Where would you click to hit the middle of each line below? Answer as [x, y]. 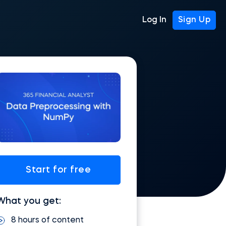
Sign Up [194, 20]
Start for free [59, 170]
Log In [155, 20]
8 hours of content [47, 220]
